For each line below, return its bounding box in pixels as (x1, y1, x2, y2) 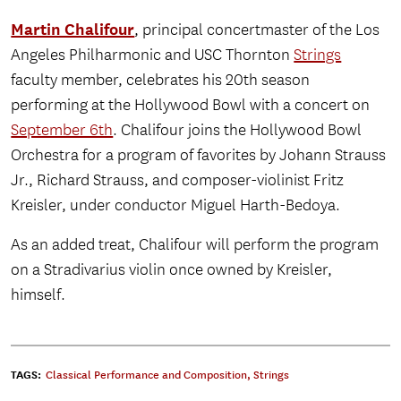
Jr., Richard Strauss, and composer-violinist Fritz (11, 170, 345, 192)
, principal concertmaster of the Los (134, 20, 380, 41)
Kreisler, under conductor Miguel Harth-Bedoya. (11, 195, 341, 217)
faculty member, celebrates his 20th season (11, 70, 311, 91)
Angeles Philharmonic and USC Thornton (11, 45, 294, 66)
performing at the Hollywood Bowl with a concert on (11, 95, 371, 116)
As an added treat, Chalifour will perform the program (11, 235, 380, 256)
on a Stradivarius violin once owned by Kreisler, (11, 260, 333, 281)
